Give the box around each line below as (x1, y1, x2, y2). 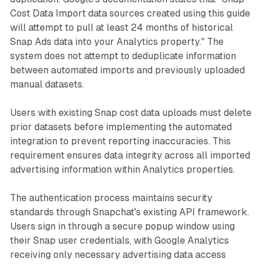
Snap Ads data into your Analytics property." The (9, 35, 224, 47)
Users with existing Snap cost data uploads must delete (9, 106, 251, 118)
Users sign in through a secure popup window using (9, 220, 235, 232)
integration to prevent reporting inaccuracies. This (9, 135, 231, 147)
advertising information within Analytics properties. (9, 163, 235, 175)
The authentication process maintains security (9, 192, 212, 203)
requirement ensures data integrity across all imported (9, 149, 250, 161)
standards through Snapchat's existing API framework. (9, 206, 249, 218)
